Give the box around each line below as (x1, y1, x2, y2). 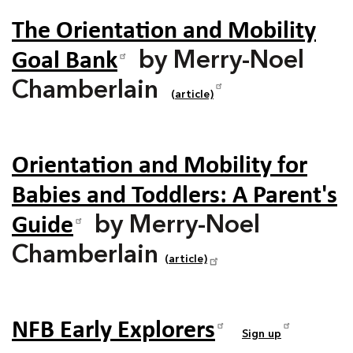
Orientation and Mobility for (12, 153, 307, 179)
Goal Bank (12, 48, 117, 74)
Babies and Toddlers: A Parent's (12, 183, 337, 209)
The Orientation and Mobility (12, 18, 316, 44)
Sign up (242, 328, 281, 340)
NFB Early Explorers (12, 318, 215, 344)
